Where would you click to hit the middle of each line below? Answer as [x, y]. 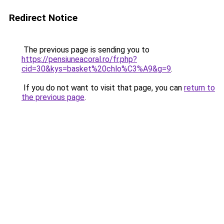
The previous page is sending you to [85, 50]
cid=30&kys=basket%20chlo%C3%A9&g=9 [96, 69]
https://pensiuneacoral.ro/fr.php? [79, 59]
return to [199, 88]
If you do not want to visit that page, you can [103, 88]
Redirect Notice [43, 18]
